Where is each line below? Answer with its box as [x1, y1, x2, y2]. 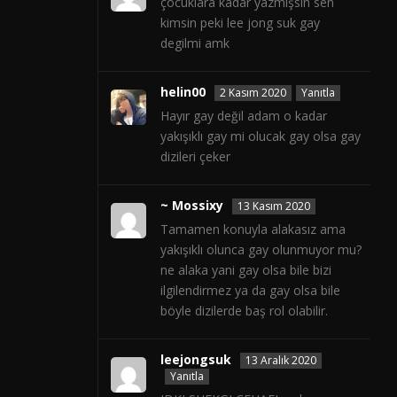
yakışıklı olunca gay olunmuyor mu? [160, 241, 362, 259]
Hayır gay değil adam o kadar [160, 107, 327, 125]
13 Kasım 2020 [237, 198, 310, 214]
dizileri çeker [160, 148, 230, 166]
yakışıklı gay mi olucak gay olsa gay [160, 128, 361, 145]
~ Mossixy [160, 197, 223, 214]
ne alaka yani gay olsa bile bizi [160, 261, 331, 279]
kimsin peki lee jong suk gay [160, 14, 320, 32]
